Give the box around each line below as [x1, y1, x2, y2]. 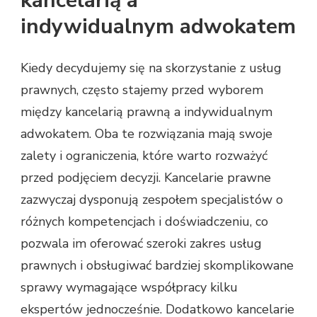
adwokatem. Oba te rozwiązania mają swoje [21, 125, 272, 143]
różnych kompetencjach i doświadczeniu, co [21, 213, 268, 231]
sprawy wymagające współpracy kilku [21, 279, 238, 296]
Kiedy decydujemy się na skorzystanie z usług [21, 59, 282, 77]
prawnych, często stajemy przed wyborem [21, 81, 263, 99]
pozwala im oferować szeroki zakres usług [21, 235, 262, 253]
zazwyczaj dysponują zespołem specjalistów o [21, 191, 283, 209]
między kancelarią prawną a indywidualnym [21, 103, 272, 121]
